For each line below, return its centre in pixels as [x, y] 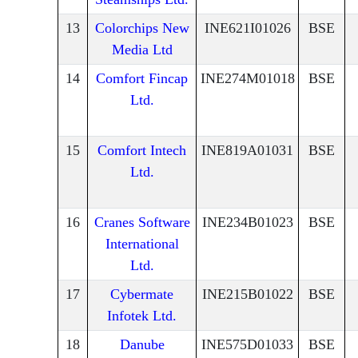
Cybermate [142, 294]
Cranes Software [142, 223]
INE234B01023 [247, 223]
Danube [142, 345]
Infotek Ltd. [142, 316]
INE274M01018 [247, 79]
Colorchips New [142, 28]
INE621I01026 [247, 28]
